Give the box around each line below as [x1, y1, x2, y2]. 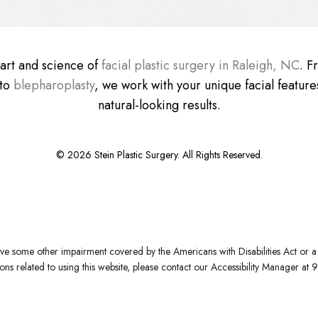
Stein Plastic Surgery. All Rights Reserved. [91, 148, 263, 163]
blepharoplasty [13, 75, 94, 94]
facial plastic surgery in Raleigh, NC [102, 55, 300, 75]
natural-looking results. [97, 95, 221, 114]
